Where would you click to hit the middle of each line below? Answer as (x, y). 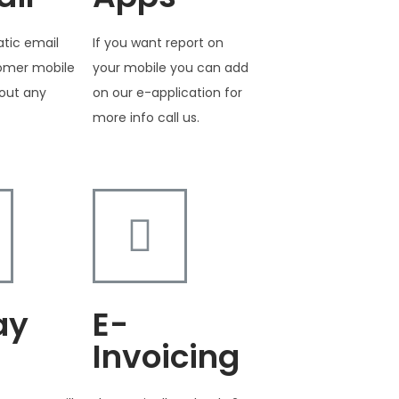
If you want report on (158, 42)
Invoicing (166, 356)
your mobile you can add (170, 67)
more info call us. (146, 117)
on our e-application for (167, 92)
